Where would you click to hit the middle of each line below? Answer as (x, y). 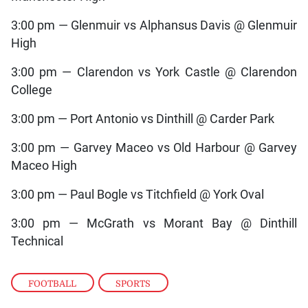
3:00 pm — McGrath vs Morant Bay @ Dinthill (154, 223)
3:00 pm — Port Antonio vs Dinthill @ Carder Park (142, 119)
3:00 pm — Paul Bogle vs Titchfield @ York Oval (137, 194)
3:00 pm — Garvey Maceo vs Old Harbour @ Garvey (154, 147)
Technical (37, 241)
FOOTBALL (53, 283)
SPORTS (133, 283)
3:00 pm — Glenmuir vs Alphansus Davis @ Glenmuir (154, 25)
